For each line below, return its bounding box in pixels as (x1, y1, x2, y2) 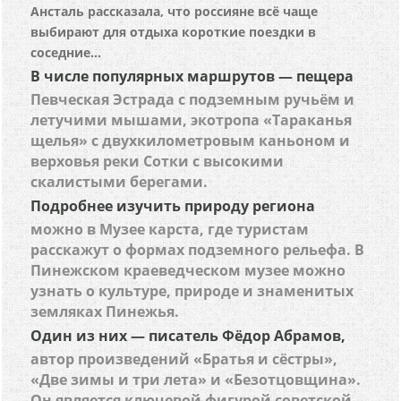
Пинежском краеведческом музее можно (30, 260, 346, 280)
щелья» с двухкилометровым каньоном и (30, 131, 351, 150)
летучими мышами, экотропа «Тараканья (30, 110, 353, 130)
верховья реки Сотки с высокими (30, 151, 285, 171)
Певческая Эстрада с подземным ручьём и (30, 90, 355, 109)
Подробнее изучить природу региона (30, 196, 316, 216)
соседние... (30, 44, 102, 61)
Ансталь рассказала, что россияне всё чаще (30, 3, 319, 20)
